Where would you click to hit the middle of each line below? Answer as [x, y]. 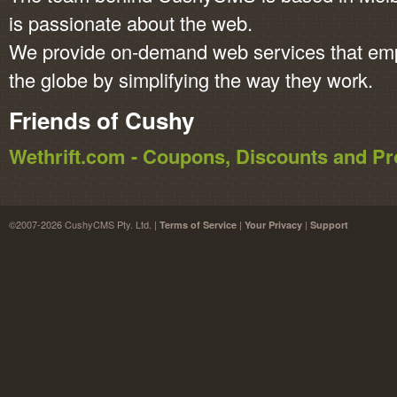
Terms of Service [198, 225]
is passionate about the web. [131, 23]
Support [329, 225]
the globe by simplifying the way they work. [191, 79]
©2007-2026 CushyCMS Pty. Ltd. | [84, 224]
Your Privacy [273, 225]
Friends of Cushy [101, 120]
